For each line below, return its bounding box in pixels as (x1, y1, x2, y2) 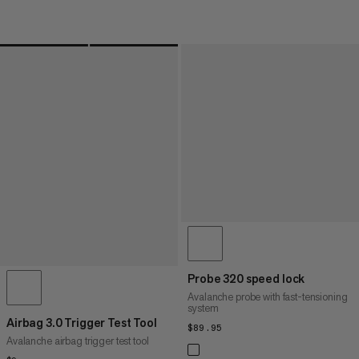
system (188, 301, 219, 315)
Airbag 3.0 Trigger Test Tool (6, 315, 157, 331)
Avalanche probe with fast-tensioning (188, 289, 348, 304)
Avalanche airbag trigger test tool (6, 334, 149, 349)
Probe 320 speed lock (188, 270, 305, 286)
